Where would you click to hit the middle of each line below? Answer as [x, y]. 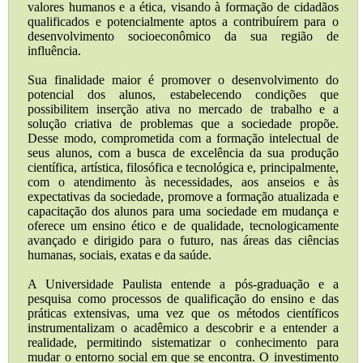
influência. [55, 51]
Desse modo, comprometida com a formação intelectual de [183, 139]
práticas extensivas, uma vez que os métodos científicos [183, 314]
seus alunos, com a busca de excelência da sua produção [183, 153]
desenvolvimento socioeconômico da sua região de [183, 36]
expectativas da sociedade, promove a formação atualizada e [183, 197]
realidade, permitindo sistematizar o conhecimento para [183, 343]
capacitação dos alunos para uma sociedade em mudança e [183, 211]
